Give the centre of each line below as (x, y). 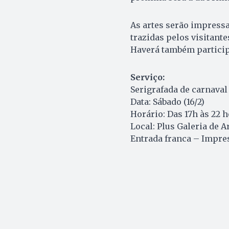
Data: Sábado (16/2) (167, 102)
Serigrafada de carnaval (179, 90)
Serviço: (147, 77)
